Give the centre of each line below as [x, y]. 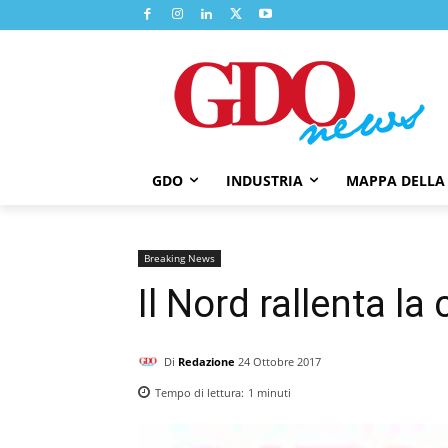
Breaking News [179, 257]
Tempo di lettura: [201, 392]
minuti [272, 392]
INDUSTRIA [264, 180]
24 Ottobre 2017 [279, 361]
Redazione [206, 361]
